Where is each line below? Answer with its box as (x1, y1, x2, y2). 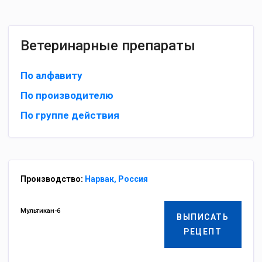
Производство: (20, 174, 85, 184)
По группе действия (20, 109, 119, 121)
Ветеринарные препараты (20, 37, 195, 54)
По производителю (20, 89, 113, 101)
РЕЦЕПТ (184, 227, 222, 236)
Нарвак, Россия (85, 174, 148, 184)
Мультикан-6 (20, 207, 60, 215)
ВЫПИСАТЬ (177, 212, 229, 222)
